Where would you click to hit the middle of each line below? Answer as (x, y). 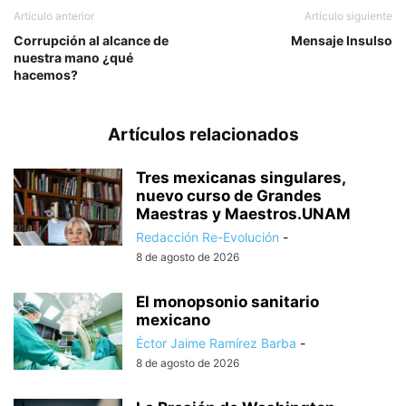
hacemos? (46, 75)
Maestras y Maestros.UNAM (243, 214)
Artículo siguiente (348, 16)
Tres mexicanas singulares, (241, 178)
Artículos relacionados (203, 135)
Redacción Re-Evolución (208, 237)
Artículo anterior (54, 16)
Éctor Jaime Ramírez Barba (216, 343)
